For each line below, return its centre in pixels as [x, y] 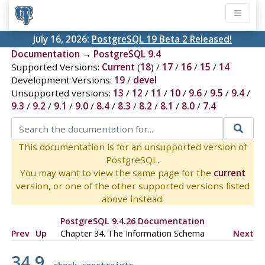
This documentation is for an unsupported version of [132, 146]
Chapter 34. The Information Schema [132, 233]
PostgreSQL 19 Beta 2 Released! [162, 39]
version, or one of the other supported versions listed [132, 185]
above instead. [132, 198]
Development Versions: [62, 80]
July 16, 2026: [62, 39]
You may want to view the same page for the [117, 172]
